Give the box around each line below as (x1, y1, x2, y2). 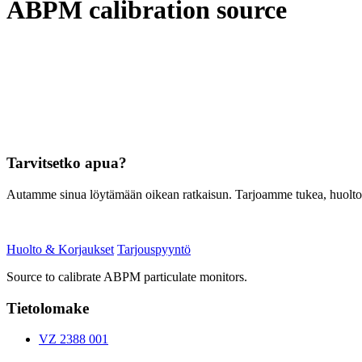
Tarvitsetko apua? (6, 154, 127, 172)
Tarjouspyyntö (117, 242, 191, 256)
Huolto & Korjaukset (6, 242, 114, 256)
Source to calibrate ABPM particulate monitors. (6, 269, 247, 284)
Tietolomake (6, 299, 89, 317)
